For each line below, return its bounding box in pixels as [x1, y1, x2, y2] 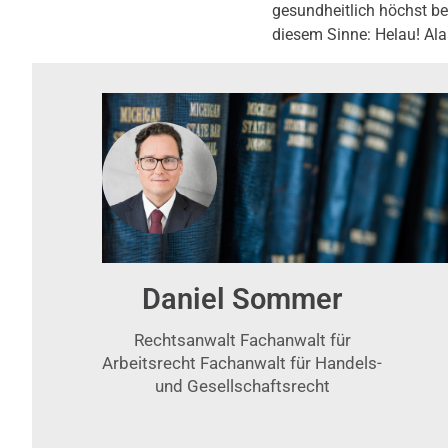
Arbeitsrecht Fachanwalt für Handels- [102, 352, 382, 373]
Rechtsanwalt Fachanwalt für [133, 329, 351, 350]
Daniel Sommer [142, 281, 342, 316]
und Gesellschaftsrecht [154, 375, 330, 396]
